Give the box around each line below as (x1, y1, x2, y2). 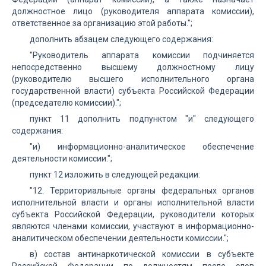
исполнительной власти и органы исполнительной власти (12, 198, 254, 207)
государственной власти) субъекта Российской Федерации (12, 86, 254, 96)
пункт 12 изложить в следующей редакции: (30, 170, 200, 179)
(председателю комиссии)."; (12, 98, 121, 107)
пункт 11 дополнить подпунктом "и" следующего (30, 114, 254, 123)
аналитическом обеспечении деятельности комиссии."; (12, 233, 229, 243)
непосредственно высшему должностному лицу (12, 62, 254, 72)
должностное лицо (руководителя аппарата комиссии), (12, 7, 254, 16)
